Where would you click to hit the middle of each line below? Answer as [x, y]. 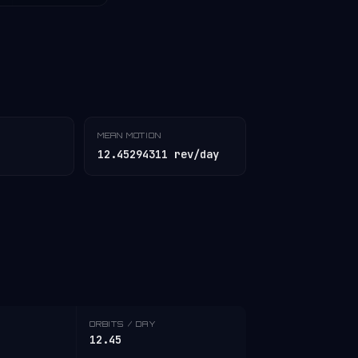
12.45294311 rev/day [158, 154]
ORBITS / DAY [123, 324]
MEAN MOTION [129, 135]
